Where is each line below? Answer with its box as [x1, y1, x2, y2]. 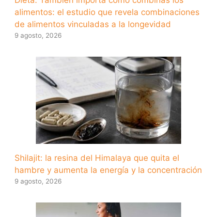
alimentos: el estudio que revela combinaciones [15, 7, 200, 17]
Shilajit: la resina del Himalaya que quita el [15, 153, 179, 163]
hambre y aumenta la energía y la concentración [15, 165, 202, 175]
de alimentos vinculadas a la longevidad [15, 19, 171, 29]
